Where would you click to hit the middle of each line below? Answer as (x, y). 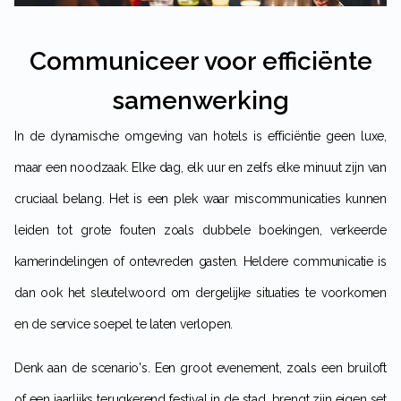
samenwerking (200, 101)
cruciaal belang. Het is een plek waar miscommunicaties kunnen (200, 199)
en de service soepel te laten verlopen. (124, 324)
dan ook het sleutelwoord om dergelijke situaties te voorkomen (200, 293)
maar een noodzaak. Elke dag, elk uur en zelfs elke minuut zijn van (200, 168)
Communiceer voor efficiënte (200, 62)
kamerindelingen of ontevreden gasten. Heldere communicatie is (200, 262)
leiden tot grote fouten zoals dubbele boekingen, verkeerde (200, 230)
